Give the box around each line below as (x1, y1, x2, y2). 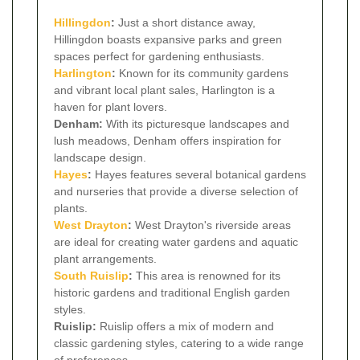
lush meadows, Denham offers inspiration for (54, 133, 281, 147)
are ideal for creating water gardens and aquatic (54, 235, 298, 248)
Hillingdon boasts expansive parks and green (54, 32, 282, 46)
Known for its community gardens (116, 66, 288, 80)
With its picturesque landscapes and (103, 117, 289, 130)
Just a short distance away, (115, 15, 256, 29)
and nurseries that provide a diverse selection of (54, 184, 298, 198)
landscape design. (54, 150, 146, 164)
